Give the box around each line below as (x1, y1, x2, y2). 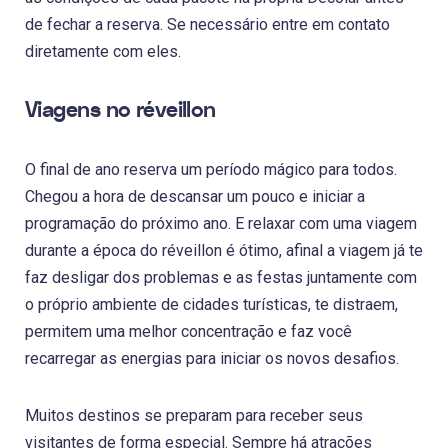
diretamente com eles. (25, 41, 181, 61)
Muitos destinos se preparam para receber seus (25, 405, 363, 425)
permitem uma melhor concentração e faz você (25, 321, 352, 341)
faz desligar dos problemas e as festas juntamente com (25, 267, 417, 287)
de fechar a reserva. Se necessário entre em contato (25, 14, 390, 34)
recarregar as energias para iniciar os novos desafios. (25, 348, 399, 368)
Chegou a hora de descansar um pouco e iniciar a (25, 186, 365, 206)
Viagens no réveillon (25, 94, 216, 125)
